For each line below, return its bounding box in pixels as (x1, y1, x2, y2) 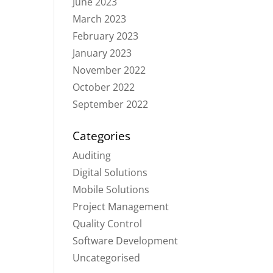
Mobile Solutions (73, 183, 150, 196)
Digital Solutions (73, 166, 148, 179)
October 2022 (73, 80, 135, 94)
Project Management (73, 200, 169, 213)
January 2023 (73, 46, 132, 60)
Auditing (73, 149, 112, 162)
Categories (73, 128, 131, 144)
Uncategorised (73, 251, 141, 264)
